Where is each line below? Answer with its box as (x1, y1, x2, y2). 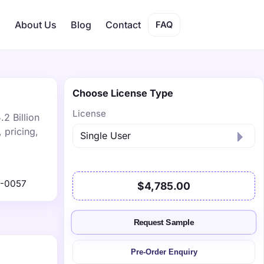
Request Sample (134, 218, 194, 227)
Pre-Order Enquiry (130, 247, 197, 256)
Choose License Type (72, 87, 173, 99)
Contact (105, 19, 141, 31)
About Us (15, 19, 57, 31)
